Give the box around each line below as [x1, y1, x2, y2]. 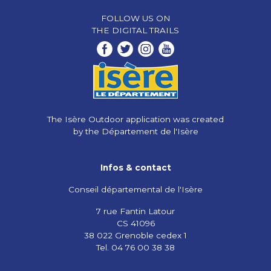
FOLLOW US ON [100, 13, 171, 23]
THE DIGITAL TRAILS [92, 25, 179, 35]
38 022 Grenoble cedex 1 [84, 230, 187, 240]
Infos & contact [100, 162, 171, 172]
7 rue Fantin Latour [96, 206, 175, 216]
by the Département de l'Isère [73, 126, 198, 136]
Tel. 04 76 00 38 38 [96, 242, 175, 252]
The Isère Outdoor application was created [47, 114, 224, 124]
